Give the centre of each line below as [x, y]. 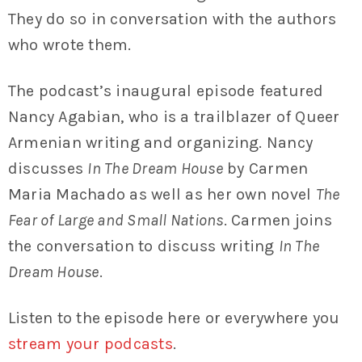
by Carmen [265, 168]
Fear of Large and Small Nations [116, 220]
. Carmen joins [278, 220]
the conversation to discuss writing [143, 246]
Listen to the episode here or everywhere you [174, 318]
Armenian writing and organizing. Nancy [161, 142]
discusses [48, 168]
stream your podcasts [90, 343]
